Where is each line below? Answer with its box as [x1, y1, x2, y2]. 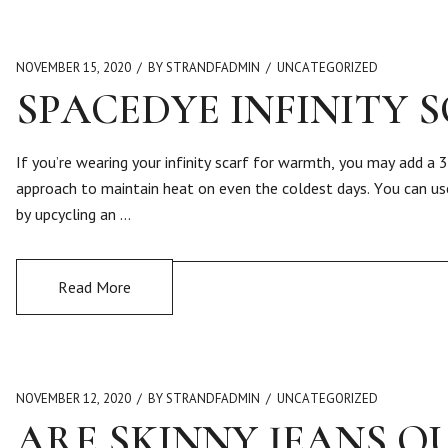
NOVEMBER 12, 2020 [16, 390, 131, 407]
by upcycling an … [16, 204, 131, 224]
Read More [58, 277, 131, 297]
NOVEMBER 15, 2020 [16, 59, 131, 76]
